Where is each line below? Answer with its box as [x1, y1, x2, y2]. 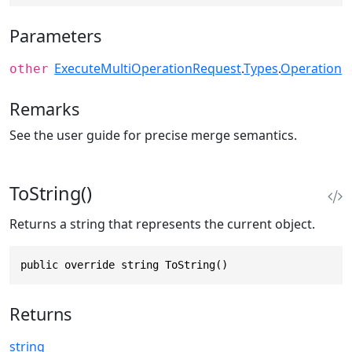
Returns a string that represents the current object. [9, 214, 315, 233]
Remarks [9, 97, 79, 120]
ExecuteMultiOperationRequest [54, 60, 242, 78]
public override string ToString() [20, 258, 228, 271]
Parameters [9, 24, 101, 48]
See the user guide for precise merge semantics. [9, 126, 297, 144]
